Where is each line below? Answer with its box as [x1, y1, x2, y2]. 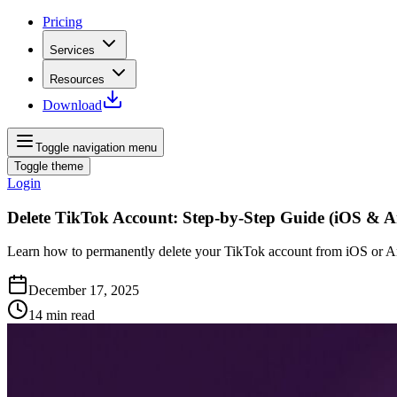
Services [50, 43, 95, 57]
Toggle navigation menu [35, 141, 157, 154]
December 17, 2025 [28, 283, 139, 299]
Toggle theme [14, 160, 83, 173]
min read [46, 307, 95, 323]
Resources [50, 73, 105, 86]
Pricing [43, 14, 82, 29]
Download [43, 97, 102, 113]
